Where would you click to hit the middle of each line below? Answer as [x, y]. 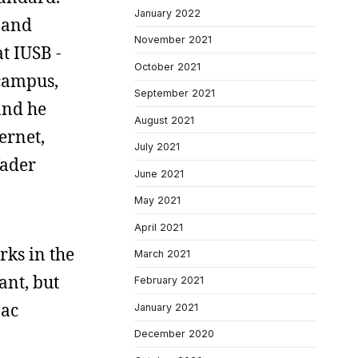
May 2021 [157, 201]
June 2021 [159, 173]
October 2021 [167, 66]
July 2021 [157, 147]
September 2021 [175, 93]
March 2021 [162, 253]
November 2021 [173, 40]
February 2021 [169, 280]
